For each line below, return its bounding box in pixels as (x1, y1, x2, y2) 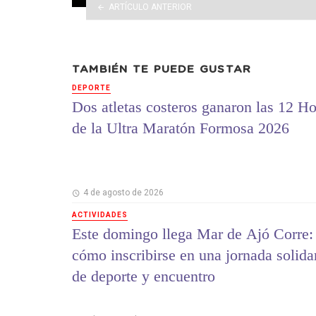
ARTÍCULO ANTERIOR (108, 1, 192, 12)
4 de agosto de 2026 (83, 187, 164, 197)
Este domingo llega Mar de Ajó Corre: (72, 225, 313, 243)
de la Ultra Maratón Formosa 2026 (72, 119, 289, 137)
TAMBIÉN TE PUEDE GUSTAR (72, 63, 252, 75)
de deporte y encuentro (72, 267, 215, 286)
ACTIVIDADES (72, 210, 128, 219)
